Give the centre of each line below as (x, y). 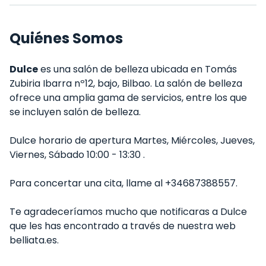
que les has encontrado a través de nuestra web (123, 226)
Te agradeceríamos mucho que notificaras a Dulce (128, 212)
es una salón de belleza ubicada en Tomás (137, 69)
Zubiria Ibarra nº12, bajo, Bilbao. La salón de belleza (126, 83)
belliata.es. (34, 240)
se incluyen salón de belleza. (75, 112)
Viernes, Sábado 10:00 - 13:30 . (77, 155)
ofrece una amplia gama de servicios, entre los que (128, 98)
